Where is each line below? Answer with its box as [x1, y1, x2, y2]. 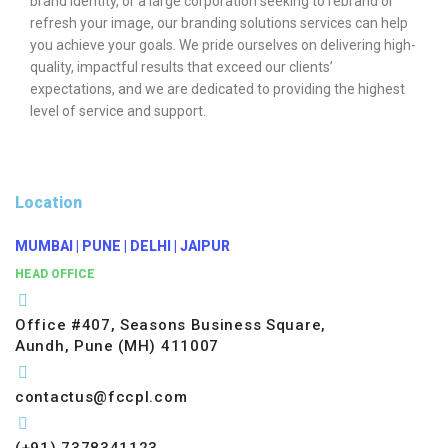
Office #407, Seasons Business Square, [15, 315, 326, 334]
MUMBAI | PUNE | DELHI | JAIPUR [15, 237, 230, 254]
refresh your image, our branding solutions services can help [30, 14, 408, 31]
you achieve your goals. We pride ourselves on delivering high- [30, 36, 416, 53]
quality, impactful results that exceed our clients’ [30, 58, 333, 75]
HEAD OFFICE [15, 266, 95, 281]
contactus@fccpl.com [15, 387, 188, 406]
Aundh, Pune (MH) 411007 [15, 336, 220, 355]
